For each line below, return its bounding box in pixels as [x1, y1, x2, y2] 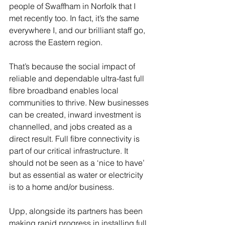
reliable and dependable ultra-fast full [9, 73, 146, 83]
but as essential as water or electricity [9, 170, 145, 180]
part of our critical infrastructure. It [9, 146, 130, 156]
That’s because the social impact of [9, 61, 137, 71]
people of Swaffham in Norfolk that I [9, 1, 138, 11]
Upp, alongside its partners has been [9, 206, 145, 216]
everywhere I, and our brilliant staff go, [9, 25, 147, 35]
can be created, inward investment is [9, 109, 143, 120]
